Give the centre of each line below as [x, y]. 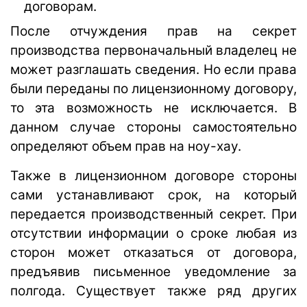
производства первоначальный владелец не [153, 50]
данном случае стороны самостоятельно [153, 127]
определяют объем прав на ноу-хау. [126, 146]
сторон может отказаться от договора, [153, 252]
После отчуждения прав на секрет [153, 31]
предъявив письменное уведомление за [153, 271]
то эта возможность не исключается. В [153, 108]
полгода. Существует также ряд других [153, 291]
